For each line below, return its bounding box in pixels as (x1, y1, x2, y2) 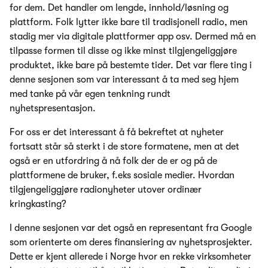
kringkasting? (10, 199, 66, 210)
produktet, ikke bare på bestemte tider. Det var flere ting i (10, 60, 252, 71)
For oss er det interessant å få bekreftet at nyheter (10, 127, 224, 138)
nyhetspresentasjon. (10, 103, 96, 114)
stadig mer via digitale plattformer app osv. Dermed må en (10, 31, 256, 42)
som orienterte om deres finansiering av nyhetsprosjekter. (10, 237, 252, 248)
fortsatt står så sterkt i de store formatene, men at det (10, 141, 239, 153)
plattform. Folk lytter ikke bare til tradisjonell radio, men (10, 17, 248, 28)
